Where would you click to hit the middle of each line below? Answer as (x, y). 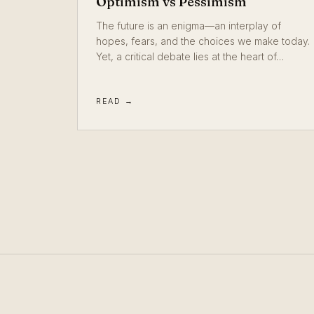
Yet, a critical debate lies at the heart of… (190, 57)
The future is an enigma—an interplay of (189, 26)
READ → (115, 101)
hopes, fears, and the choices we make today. (203, 41)
